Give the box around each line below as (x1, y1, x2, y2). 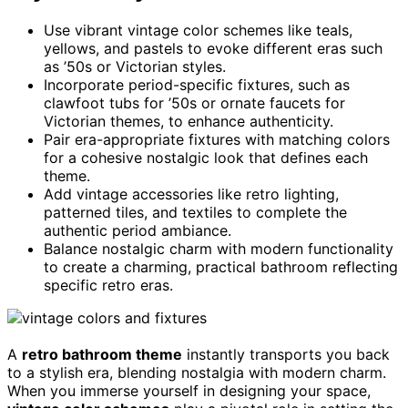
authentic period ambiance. (44, 220, 231, 240)
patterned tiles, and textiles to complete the (44, 202, 347, 221)
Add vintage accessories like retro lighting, (44, 184, 339, 203)
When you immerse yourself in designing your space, (7, 381, 371, 400)
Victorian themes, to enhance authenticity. (44, 111, 333, 130)
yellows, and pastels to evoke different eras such (44, 38, 382, 57)
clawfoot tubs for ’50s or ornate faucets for (44, 93, 345, 112)
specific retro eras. (44, 275, 173, 294)
